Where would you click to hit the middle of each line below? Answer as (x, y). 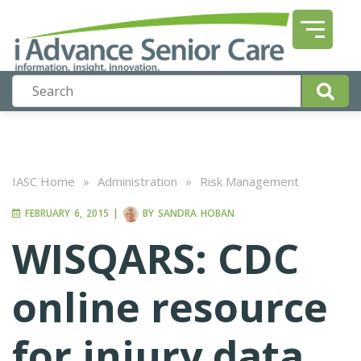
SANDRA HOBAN (196, 214)
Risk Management (249, 181)
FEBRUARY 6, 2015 (65, 214)
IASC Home (44, 181)
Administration (137, 181)
